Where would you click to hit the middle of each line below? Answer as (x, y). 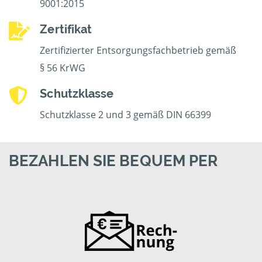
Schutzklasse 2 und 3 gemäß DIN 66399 (126, 115)
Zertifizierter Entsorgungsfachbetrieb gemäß (138, 51)
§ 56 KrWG (63, 68)
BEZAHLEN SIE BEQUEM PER (113, 161)
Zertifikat (66, 30)
